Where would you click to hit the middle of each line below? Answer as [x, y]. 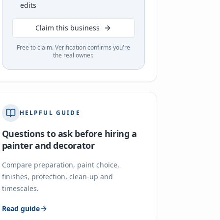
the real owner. [73, 55]
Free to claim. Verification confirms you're [73, 47]
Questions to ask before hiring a [69, 134]
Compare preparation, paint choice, [60, 165]
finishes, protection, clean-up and [57, 177]
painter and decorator [48, 145]
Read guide [21, 208]
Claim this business [67, 28]
